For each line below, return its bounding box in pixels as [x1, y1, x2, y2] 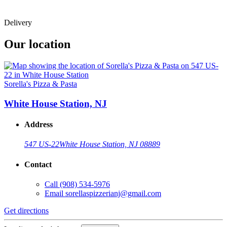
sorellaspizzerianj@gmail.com [65, 188, 161, 198]
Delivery [4, 18, 32, 27]
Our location [4, 37, 70, 51]
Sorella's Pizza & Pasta [4, 80, 77, 89]
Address [24, 120, 53, 129]
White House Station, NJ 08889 [59, 140, 160, 149]
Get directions [4, 206, 49, 215]
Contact [24, 160, 52, 169]
